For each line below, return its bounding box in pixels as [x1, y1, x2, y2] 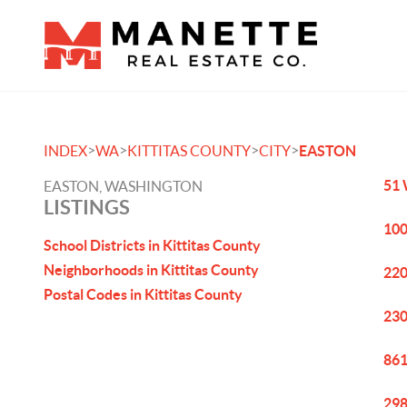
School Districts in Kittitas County [44, 237, 261, 253]
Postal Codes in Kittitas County [44, 286, 243, 303]
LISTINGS [44, 195, 130, 218]
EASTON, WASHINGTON [44, 178, 203, 194]
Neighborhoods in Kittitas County [44, 262, 259, 278]
